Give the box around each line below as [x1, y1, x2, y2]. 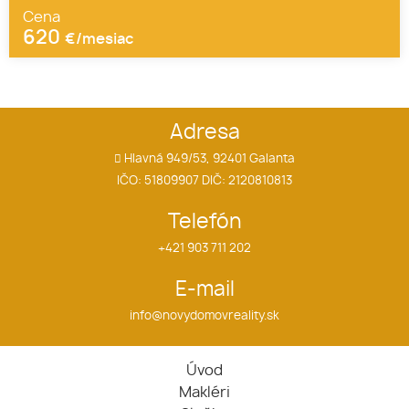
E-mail [174, 279, 235, 299]
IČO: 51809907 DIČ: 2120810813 [117, 174, 292, 187]
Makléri [179, 384, 230, 400]
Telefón [167, 212, 242, 232]
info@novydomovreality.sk [130, 309, 279, 322]
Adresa [169, 122, 240, 142]
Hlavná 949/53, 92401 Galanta [121, 152, 295, 165]
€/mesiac [65, 32, 133, 47]
